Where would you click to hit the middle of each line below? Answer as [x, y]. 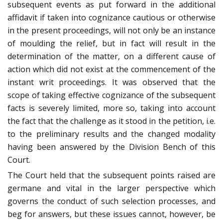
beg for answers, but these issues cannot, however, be [111, 214]
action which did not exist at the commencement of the [111, 69]
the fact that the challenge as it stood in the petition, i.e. [111, 121]
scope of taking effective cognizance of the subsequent [111, 95]
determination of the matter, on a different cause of [111, 56]
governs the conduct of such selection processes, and [111, 201]
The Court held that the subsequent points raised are [111, 175]
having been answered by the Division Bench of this [111, 147]
